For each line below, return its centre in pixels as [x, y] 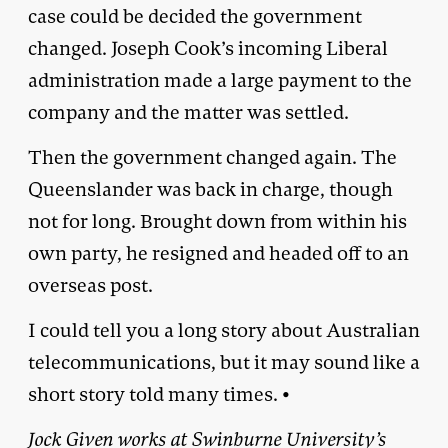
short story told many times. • [159, 394]
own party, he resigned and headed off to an [218, 253]
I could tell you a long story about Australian [224, 330]
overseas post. [90, 285]
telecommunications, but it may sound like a [224, 362]
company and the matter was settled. [188, 112]
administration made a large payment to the [220, 80]
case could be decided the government [195, 16]
